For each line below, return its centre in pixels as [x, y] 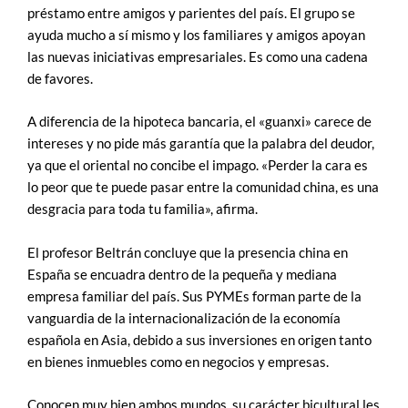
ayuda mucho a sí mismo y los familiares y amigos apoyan [196, 35]
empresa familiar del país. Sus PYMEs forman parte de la [194, 296]
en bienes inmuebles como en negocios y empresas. [178, 362]
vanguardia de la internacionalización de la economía [184, 318]
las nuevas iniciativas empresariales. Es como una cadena [198, 56]
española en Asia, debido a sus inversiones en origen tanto [199, 340]
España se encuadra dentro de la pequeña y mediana [182, 274]
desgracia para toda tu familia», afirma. [143, 209]
